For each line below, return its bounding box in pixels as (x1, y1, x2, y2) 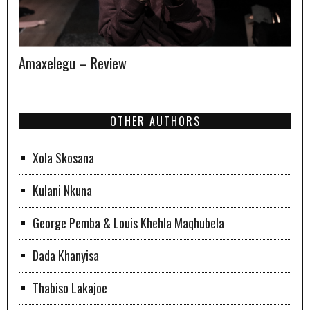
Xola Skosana (33, 149, 94, 167)
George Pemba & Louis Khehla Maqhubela (33, 214, 224, 232)
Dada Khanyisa (33, 246, 99, 265)
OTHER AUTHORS (109, 113, 201, 130)
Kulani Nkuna (33, 181, 92, 200)
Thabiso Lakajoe (33, 279, 107, 298)
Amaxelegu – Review (19, 53, 127, 74)
